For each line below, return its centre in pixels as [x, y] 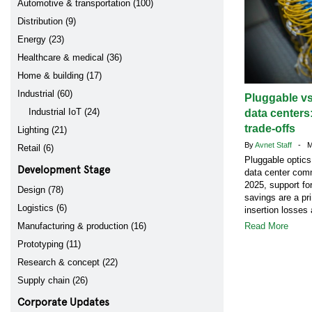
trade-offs [270, 128]
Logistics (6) [42, 208]
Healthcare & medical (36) [70, 57]
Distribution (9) [47, 21]
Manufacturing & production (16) [82, 226]
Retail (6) [36, 148]
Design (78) [40, 190]
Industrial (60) [45, 94]
